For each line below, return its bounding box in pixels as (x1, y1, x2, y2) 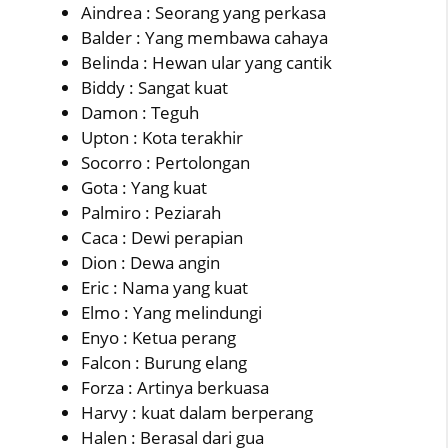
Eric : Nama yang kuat (81, 275, 248, 299)
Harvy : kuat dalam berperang (81, 400, 313, 424)
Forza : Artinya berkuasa (81, 375, 269, 399)
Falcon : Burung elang (81, 350, 247, 374)
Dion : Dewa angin (81, 250, 220, 274)
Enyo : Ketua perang (81, 325, 236, 349)
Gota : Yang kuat (81, 175, 207, 199)
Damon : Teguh (81, 100, 199, 124)
